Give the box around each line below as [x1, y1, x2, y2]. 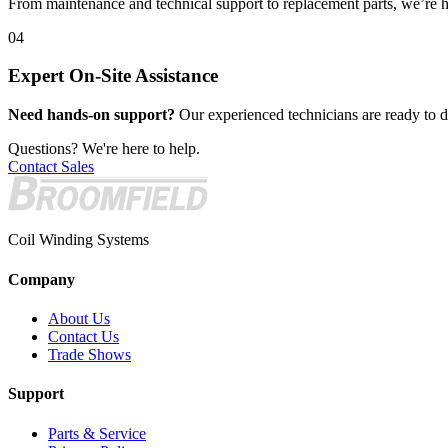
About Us [48, 310, 110, 327]
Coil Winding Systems [8, 231, 149, 249]
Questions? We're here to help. [8, 140, 200, 157]
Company [8, 270, 75, 288]
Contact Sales [8, 158, 94, 175]
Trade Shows [48, 346, 131, 363]
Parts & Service [48, 424, 146, 442]
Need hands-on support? [8, 106, 175, 123]
